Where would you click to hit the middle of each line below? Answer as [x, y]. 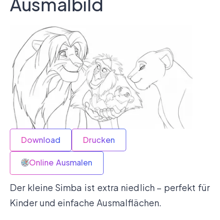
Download [41, 140]
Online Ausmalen [61, 163]
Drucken [99, 140]
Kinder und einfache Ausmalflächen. [86, 203]
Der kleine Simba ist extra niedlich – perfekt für [110, 188]
